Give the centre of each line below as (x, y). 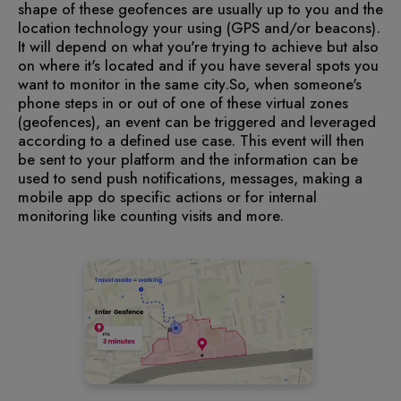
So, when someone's (295, 84)
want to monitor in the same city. (124, 84)
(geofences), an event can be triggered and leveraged (197, 121)
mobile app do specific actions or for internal (167, 196)
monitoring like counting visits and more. (151, 215)
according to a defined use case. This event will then (191, 140)
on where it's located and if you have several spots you (198, 65)
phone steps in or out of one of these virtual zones (183, 102)
